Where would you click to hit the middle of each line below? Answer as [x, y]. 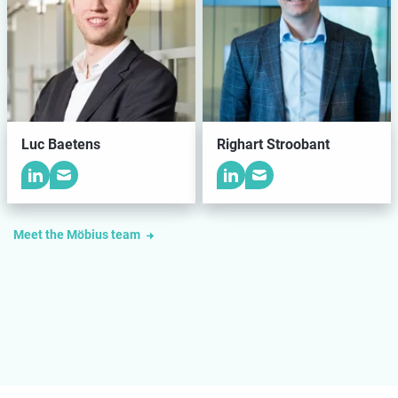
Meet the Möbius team [78, 234]
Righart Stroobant [273, 145]
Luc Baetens [61, 145]
